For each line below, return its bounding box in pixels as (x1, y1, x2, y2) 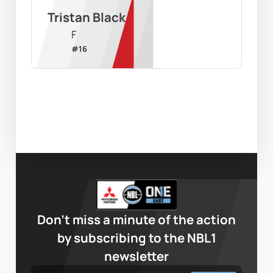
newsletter (104, 247, 169, 264)
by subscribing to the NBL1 (57, 229, 216, 246)
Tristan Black (47, 9, 126, 26)
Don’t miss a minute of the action (37, 210, 236, 228)
